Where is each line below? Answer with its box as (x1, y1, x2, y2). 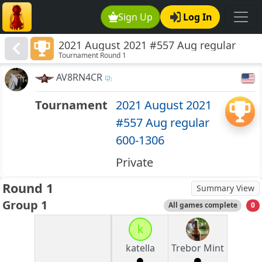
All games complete (168, 200, 237, 211)
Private (115, 154, 153, 171)
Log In (183, 11, 212, 23)
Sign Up (118, 11, 153, 23)
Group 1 (2, 197, 47, 213)
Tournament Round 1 (58, 50, 127, 61)
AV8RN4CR (56, 71, 102, 84)
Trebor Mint (171, 242, 224, 255)
